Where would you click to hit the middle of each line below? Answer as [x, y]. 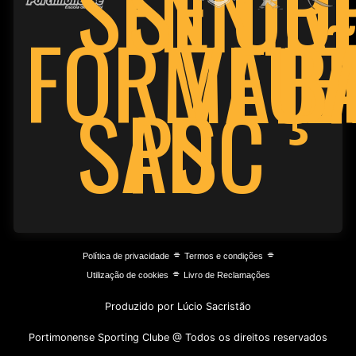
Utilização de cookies [127, 275]
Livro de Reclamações [226, 275]
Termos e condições [223, 256]
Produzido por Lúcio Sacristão [178, 307]
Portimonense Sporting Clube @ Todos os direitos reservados [178, 338]
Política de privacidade [126, 256]
